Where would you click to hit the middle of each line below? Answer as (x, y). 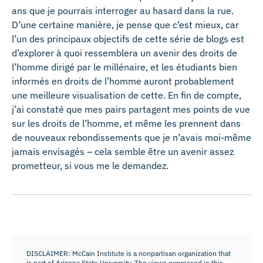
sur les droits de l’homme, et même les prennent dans (126, 123)
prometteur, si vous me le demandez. (90, 166)
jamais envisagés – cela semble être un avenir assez (123, 151)
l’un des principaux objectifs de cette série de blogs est (128, 39)
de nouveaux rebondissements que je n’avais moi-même (131, 137)
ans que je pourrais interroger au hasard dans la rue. (123, 11)
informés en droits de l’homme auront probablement (123, 81)
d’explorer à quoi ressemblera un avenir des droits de (124, 53)
